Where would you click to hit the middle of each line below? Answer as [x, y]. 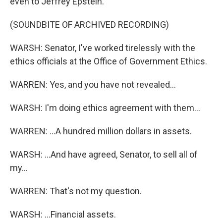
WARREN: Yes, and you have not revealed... [93, 84]
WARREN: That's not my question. [76, 191]
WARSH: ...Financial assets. [63, 214]
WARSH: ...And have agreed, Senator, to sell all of [104, 154]
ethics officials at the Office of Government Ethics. [109, 61]
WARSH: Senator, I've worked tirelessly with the [103, 48]
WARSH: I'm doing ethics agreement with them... [105, 108]
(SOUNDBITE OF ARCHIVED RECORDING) [89, 25]
